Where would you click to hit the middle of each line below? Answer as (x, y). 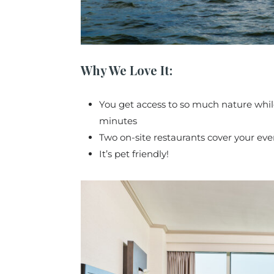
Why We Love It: (126, 70)
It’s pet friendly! (134, 154)
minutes (119, 120)
